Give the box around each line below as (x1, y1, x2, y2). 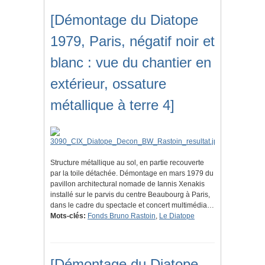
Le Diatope (159, 212, 195, 221)
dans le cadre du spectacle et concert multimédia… (50, 201, 214, 210)
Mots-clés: (50, 212, 86, 221)
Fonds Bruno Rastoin (88, 212, 156, 221)
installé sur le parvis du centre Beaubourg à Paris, (50, 190, 210, 199)
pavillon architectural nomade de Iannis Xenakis (50, 180, 205, 189)
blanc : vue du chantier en (50, 54, 211, 71)
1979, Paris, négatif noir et (50, 33, 215, 50)
